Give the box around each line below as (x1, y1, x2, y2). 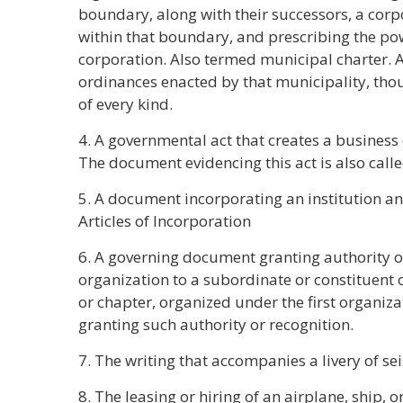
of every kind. (78, 94, 173, 114)
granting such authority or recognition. (78, 314, 354, 335)
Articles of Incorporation (78, 210, 251, 231)
